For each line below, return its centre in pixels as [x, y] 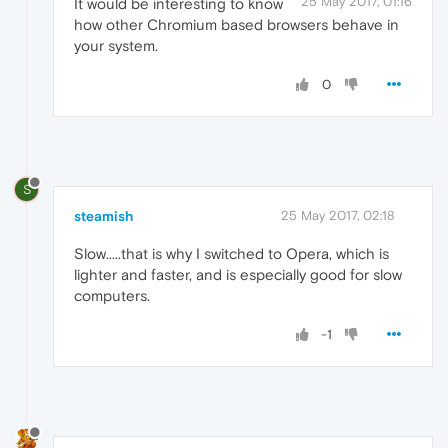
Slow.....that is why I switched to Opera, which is [231, 254]
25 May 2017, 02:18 [338, 216]
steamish [103, 216]
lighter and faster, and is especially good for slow [238, 275]
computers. [112, 296]
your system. [116, 46]
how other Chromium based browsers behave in [236, 25]
